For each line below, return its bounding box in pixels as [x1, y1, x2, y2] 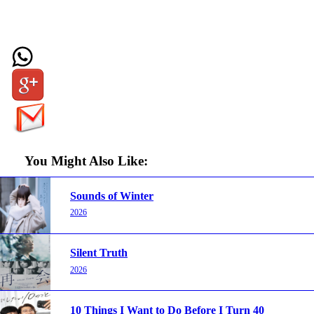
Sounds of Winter [70, 190, 153, 202]
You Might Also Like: [24, 153, 148, 169]
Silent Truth [70, 247, 128, 259]
